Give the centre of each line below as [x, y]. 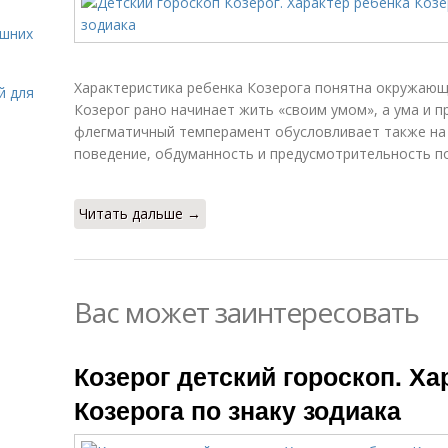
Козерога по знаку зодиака [237, 410]
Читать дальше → [140, 213]
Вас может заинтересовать [246, 312]
